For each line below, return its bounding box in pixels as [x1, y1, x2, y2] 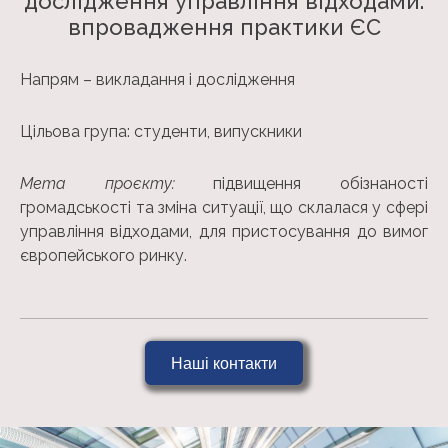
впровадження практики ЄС [67, 13, 381, 40]
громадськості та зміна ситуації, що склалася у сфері [20, 197, 428, 217]
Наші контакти [171, 350, 277, 375]
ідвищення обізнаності [222, 173, 429, 193]
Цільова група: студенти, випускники [20, 121, 302, 141]
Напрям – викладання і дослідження [20, 69, 295, 89]
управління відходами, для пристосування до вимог [20, 221, 428, 241]
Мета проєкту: [20, 173, 214, 193]
